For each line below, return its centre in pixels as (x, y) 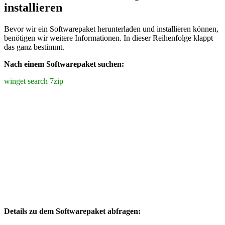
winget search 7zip (34, 81)
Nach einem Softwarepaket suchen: (64, 64)
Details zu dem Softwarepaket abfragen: (72, 211)
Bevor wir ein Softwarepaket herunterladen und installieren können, (111, 29)
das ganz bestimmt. (34, 47)
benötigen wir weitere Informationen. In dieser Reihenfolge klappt (108, 38)
